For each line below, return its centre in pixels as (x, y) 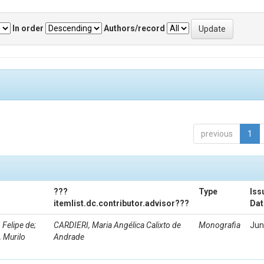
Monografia (220, 225)
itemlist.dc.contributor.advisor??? (121, 203)
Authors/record (134, 28)
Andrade (69, 237)
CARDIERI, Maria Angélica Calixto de (117, 225)
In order (28, 28)
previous (217, 134)
